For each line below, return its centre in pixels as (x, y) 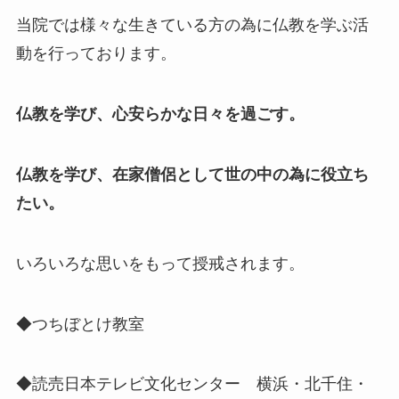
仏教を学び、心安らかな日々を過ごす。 (160, 114)
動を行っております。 (96, 54)
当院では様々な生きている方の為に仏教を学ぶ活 (192, 25)
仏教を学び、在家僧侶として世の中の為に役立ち (192, 174)
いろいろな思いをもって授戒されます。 (160, 263)
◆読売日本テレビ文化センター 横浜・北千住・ (192, 384)
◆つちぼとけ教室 (80, 324)
